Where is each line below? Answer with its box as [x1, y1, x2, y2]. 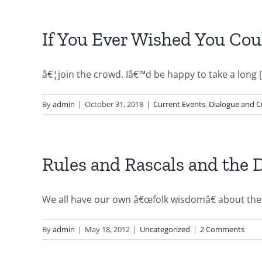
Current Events [153, 99, 205, 109]
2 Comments [200, 224, 244, 235]
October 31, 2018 [85, 99, 143, 109]
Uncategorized [140, 224, 190, 235]
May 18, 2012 [85, 224, 130, 235]
